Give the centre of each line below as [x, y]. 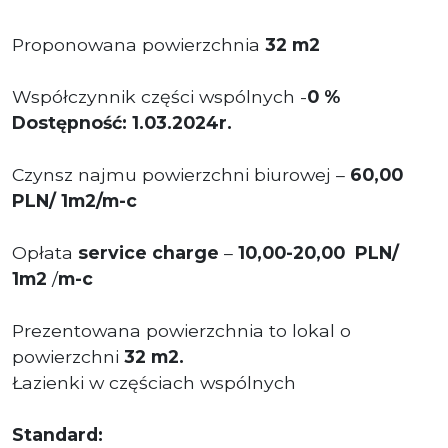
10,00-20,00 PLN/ [318, 252]
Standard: [57, 434]
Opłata [45, 252]
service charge [148, 252]
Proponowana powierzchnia [138, 44]
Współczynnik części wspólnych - [159, 96]
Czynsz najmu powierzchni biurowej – [178, 174]
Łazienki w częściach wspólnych [154, 382]
